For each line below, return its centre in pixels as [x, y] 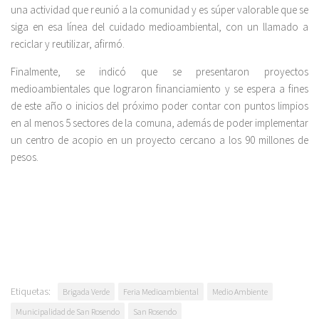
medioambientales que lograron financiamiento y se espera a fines [159, 88]
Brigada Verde [86, 291]
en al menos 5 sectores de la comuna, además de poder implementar [159, 122]
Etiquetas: [31, 291]
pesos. [25, 157]
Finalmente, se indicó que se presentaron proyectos [159, 71]
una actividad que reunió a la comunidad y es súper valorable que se [159, 9]
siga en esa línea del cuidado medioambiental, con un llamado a [159, 26]
